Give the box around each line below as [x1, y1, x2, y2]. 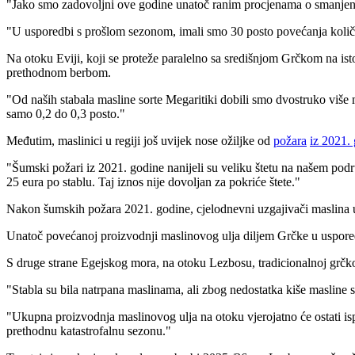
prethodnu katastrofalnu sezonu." [6, 323, 171, 338]
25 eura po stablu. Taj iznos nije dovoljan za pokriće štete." [6, 174, 300, 189]
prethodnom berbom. [6, 65, 111, 79]
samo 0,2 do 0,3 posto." [6, 106, 125, 120]
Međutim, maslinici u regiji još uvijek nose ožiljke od [6, 133, 273, 147]
